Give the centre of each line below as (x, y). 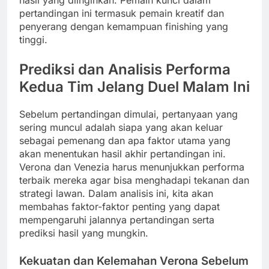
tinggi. (33, 39)
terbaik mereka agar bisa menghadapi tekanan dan (134, 180)
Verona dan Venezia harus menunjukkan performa (132, 167)
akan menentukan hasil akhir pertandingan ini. (122, 153)
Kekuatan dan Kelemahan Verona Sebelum (134, 261)
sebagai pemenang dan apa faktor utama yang (125, 140)
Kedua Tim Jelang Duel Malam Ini (134, 86)
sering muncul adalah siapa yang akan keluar (121, 127)
